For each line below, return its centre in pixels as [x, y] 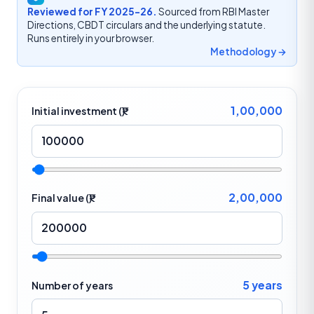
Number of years [72, 285]
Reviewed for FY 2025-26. [92, 12]
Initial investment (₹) [78, 111]
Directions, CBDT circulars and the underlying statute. [146, 25]
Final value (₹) [62, 198]
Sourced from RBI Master [213, 12]
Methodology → [249, 52]
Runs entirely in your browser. [90, 39]
